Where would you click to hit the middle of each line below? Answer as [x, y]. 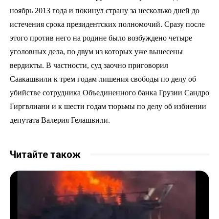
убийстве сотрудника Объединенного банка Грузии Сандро [109, 92]
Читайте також [45, 154]
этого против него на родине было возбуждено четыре [101, 38]
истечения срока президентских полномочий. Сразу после [107, 24]
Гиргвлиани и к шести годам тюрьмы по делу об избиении [108, 106]
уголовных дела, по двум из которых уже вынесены [96, 51]
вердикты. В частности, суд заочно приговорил [89, 65]
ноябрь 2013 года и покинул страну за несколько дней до [105, 10]
